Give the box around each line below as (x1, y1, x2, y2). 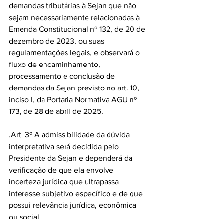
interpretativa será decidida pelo (9, 142, 121, 151)
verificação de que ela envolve (9, 166, 115, 174)
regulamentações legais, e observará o (9, 48, 142, 57)
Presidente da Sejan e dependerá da (9, 154, 134, 162)
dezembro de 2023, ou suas (9, 37, 106, 45)
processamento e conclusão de (9, 72, 117, 80)
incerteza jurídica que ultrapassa (9, 177, 121, 186)
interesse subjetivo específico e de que (9, 189, 145, 197)
